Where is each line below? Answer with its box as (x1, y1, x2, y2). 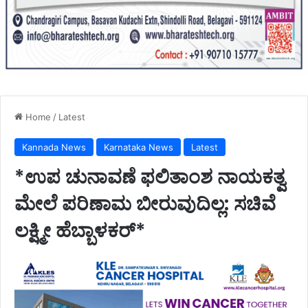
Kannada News (22, 141, 86, 153)
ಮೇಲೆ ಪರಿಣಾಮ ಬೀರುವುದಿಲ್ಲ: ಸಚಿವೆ (14, 190, 276, 217)
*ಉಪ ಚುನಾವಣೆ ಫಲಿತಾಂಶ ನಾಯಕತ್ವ (14, 163, 285, 190)
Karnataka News (104, 141, 173, 153)
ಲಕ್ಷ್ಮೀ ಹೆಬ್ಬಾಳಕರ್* (14, 217, 146, 244)
